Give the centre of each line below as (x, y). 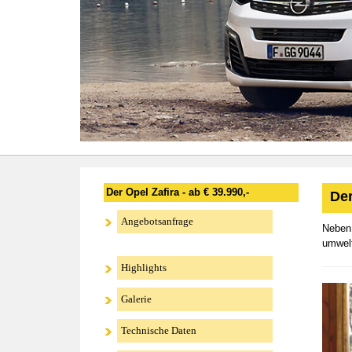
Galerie (136, 299)
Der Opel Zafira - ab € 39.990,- (178, 192)
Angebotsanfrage (157, 221)
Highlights (144, 268)
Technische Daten (159, 330)
